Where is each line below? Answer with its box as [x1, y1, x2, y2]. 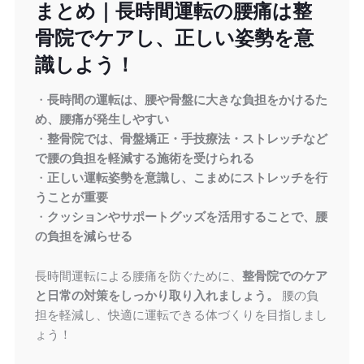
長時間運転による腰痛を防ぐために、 [34, 269, 242, 284]
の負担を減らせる [34, 229, 132, 244]
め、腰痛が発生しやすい [34, 112, 169, 127]
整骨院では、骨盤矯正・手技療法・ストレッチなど [46, 132, 327, 146]
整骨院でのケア [241, 269, 327, 284]
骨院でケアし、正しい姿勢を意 [34, 27, 314, 50]
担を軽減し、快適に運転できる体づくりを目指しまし [34, 308, 327, 323]
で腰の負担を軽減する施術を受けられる [34, 151, 254, 166]
